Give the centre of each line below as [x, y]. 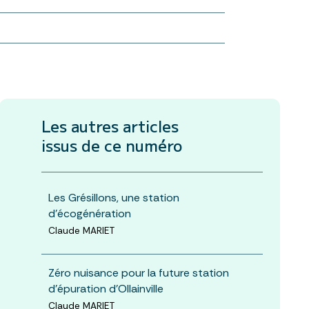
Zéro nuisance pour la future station [138, 272]
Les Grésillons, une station [113, 197]
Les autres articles [110, 125]
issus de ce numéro [111, 144]
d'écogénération [89, 213]
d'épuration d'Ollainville [106, 288]
